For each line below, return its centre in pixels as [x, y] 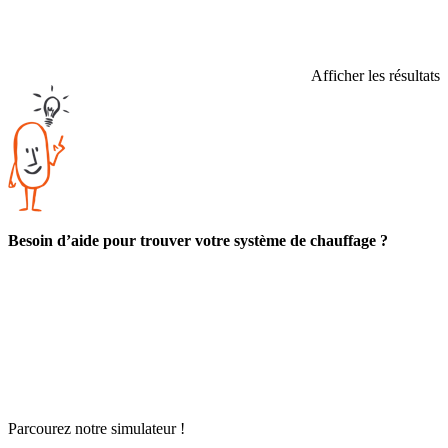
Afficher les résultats [375, 76]
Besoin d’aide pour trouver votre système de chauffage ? [198, 241]
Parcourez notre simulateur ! [96, 429]
